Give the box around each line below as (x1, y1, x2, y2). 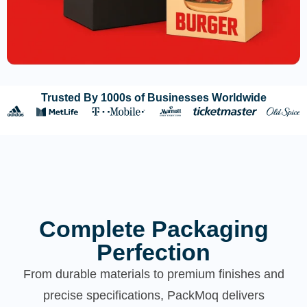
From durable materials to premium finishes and (23, 267, 284, 281)
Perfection (97, 238, 210, 265)
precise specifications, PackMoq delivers (42, 288, 265, 302)
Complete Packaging (38, 215, 269, 242)
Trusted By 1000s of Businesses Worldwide (40, 92, 267, 104)
